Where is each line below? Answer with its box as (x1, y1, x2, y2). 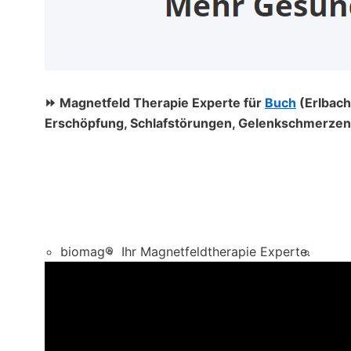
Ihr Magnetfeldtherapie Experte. (121, 244, 310, 260)
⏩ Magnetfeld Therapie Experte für (45, 94, 265, 110)
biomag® (60, 244, 114, 260)
